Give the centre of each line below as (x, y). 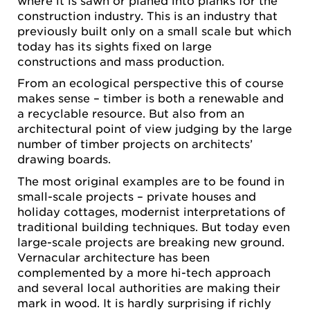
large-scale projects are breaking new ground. (151, 241)
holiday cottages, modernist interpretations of (151, 211)
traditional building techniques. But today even (154, 226)
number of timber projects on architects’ (135, 144)
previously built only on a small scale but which (154, 30)
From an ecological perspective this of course (151, 83)
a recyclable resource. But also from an (131, 113)
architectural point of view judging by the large (155, 128)
